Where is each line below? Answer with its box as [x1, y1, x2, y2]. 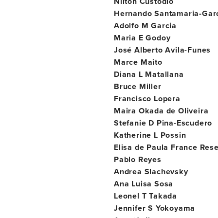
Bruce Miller [114, 81, 162, 92]
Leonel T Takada [114, 190, 177, 201]
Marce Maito [114, 56, 163, 68]
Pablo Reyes [114, 154, 162, 165]
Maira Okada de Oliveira [114, 105, 209, 116]
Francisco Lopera [114, 93, 181, 104]
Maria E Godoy [114, 32, 171, 43]
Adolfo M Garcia [114, 20, 177, 31]
